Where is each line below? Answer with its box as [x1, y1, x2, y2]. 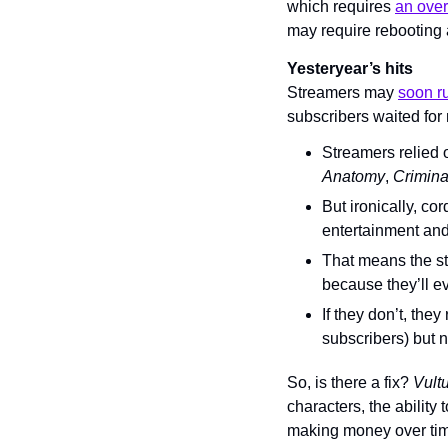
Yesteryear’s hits [287, 59, 413, 77]
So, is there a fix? [287, 373, 413, 391]
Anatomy [322, 167, 385, 185]
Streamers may [287, 83, 398, 101]
